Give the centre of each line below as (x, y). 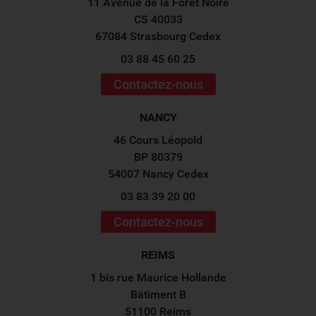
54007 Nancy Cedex (158, 174)
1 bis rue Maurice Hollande (158, 278)
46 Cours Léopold (158, 140)
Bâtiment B (158, 294)
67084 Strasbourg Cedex (158, 36)
